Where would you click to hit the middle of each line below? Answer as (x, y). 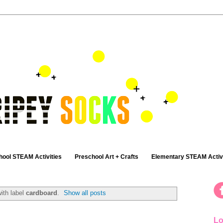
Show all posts (85, 193)
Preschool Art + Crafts (107, 157)
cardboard (41, 193)
